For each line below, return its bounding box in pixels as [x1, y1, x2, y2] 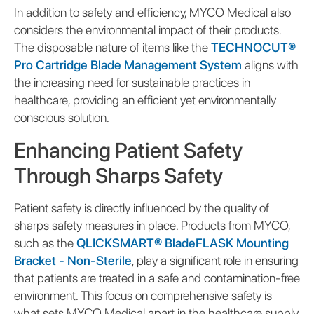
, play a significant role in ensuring [132, 252, 299, 268]
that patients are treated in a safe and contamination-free [14, 270, 300, 285]
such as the [14, 235, 76, 250]
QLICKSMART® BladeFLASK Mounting [76, 235, 289, 250]
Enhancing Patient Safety [14, 137, 243, 163]
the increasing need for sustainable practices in [14, 74, 250, 90]
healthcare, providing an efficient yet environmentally [14, 92, 276, 107]
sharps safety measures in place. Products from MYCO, [14, 217, 290, 233]
